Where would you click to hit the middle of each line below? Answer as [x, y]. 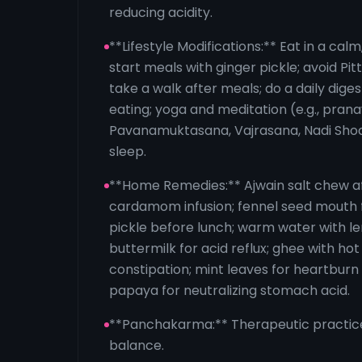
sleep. [128, 152]
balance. [137, 345]
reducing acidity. [161, 13]
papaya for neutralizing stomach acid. [229, 290]
